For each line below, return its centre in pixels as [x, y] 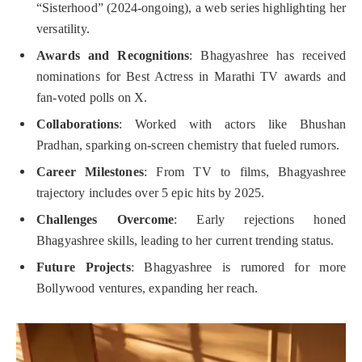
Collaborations [78, 124]
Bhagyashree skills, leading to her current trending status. [185, 240]
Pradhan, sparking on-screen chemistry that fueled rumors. [188, 145]
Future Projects [84, 267]
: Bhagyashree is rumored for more [238, 267]
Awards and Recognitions [113, 55]
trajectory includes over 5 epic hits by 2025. [151, 192]
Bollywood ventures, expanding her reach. [147, 288]
